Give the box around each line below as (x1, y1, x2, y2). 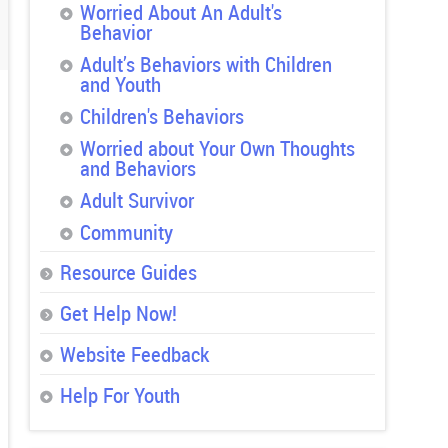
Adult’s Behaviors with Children (79, 50, 332, 79)
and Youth (79, 70, 161, 99)
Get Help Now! (59, 299, 177, 328)
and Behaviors (79, 154, 196, 183)
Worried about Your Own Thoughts (79, 134, 355, 163)
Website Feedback (59, 340, 209, 369)
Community (79, 218, 173, 247)
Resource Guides (59, 258, 197, 287)
